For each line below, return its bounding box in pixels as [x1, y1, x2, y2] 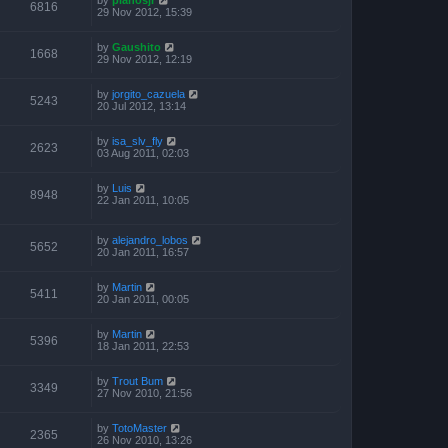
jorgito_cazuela [112, 87, 185, 100]
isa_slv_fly [112, 134, 163, 147]
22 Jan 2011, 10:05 [97, 193, 189, 206]
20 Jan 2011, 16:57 [97, 246, 189, 259]
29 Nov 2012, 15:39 [97, 5, 192, 18]
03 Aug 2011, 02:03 [97, 146, 189, 159]
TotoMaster [112, 422, 167, 435]
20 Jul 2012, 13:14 [97, 99, 186, 112]
